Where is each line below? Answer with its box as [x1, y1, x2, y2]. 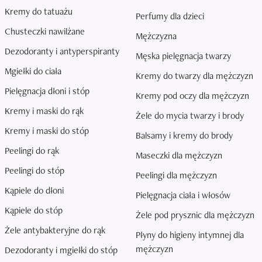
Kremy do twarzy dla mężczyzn [136, 70, 253, 82]
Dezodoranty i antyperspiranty [5, 45, 119, 58]
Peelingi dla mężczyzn [136, 169, 217, 182]
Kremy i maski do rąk [5, 105, 84, 118]
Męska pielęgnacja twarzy [136, 50, 231, 63]
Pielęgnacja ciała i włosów [136, 189, 230, 202]
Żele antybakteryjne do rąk [5, 224, 105, 237]
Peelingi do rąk [5, 144, 59, 157]
